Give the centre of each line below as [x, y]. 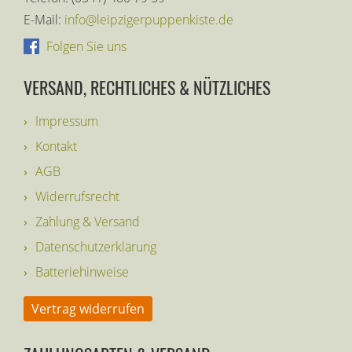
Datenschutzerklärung [96, 247]
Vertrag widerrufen [88, 309]
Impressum [67, 121]
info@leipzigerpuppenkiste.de [149, 20]
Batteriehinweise [82, 272]
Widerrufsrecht [77, 197]
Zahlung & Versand [88, 222]
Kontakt [56, 147]
